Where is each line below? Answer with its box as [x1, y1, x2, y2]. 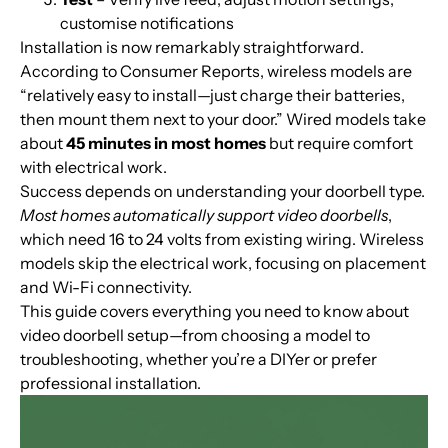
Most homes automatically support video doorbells [20, 204, 388, 225]
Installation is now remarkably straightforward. [20, 36, 364, 57]
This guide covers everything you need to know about [20, 300, 409, 321]
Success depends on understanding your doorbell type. [20, 180, 425, 201]
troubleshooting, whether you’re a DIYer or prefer [20, 348, 377, 369]
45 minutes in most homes [66, 132, 266, 153]
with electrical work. [20, 156, 167, 177]
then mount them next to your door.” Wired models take [20, 108, 426, 129]
